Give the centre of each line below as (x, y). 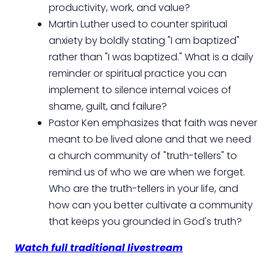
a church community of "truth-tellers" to (143, 155)
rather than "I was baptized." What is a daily (151, 57)
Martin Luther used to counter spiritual (138, 24)
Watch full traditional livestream (99, 247)
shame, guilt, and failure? (108, 106)
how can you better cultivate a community (151, 205)
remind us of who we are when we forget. (147, 172)
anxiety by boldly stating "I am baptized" (144, 40)
